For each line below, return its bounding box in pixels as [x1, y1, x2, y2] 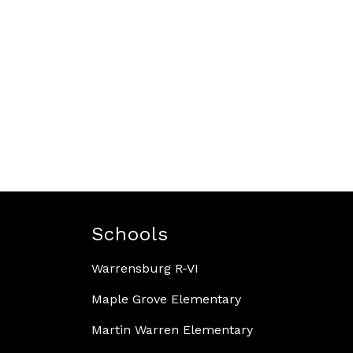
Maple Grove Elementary [91, 292, 241, 307]
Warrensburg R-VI [91, 261, 199, 277]
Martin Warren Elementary [91, 322, 253, 338]
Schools [91, 223, 169, 246]
